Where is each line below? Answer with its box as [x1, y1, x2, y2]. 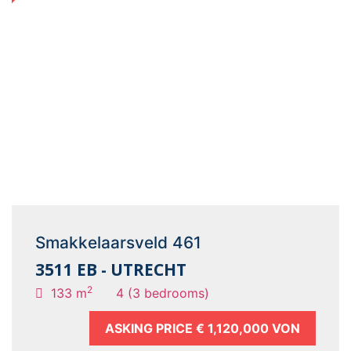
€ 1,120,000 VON [196, 320, 300, 336]
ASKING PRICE [105, 320, 196, 336]
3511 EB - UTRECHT [35, 259, 186, 280]
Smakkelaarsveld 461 [35, 233, 201, 252]
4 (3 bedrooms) [116, 285, 209, 301]
